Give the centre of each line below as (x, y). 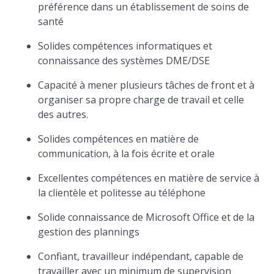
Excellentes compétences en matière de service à (149, 178)
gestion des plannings (89, 232)
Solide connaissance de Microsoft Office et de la (146, 217)
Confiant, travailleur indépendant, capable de (141, 256)
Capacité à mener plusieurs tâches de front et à (146, 85)
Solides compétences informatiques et (125, 46)
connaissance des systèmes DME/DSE (124, 61)
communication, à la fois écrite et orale (127, 154)
